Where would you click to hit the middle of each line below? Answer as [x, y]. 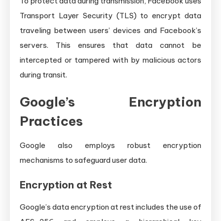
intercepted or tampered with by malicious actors [110, 60]
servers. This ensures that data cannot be [110, 45]
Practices [51, 121]
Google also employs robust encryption [110, 145]
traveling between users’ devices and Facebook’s [110, 30]
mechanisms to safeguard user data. [83, 160]
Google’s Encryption [110, 102]
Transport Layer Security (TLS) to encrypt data [110, 15]
